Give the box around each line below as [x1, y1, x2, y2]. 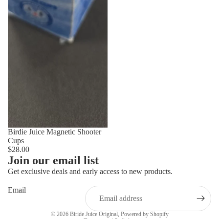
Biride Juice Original [69, 211, 118, 218]
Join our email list [8, 154, 99, 167]
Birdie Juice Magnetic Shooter [8, 128, 101, 136]
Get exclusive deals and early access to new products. [8, 167, 173, 176]
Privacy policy [66, 200, 99, 207]
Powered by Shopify [120, 211, 169, 218]
